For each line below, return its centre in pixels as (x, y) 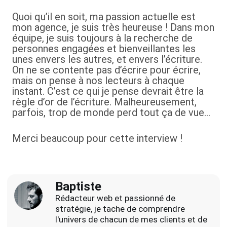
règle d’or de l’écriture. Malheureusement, (104, 102)
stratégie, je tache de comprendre (120, 209)
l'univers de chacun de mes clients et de (131, 219)
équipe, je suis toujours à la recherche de (102, 38)
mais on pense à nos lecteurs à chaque (98, 81)
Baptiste (78, 186)
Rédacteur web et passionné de (115, 198)
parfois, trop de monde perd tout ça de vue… (111, 112)
